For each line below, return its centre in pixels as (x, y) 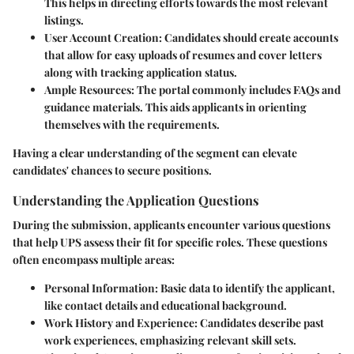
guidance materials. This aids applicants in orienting (175, 107)
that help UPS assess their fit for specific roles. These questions (170, 243)
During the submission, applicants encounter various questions (171, 225)
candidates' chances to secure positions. (112, 170)
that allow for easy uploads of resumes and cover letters (183, 55)
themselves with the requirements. (132, 124)
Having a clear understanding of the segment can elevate (155, 153)
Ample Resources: (89, 89)
